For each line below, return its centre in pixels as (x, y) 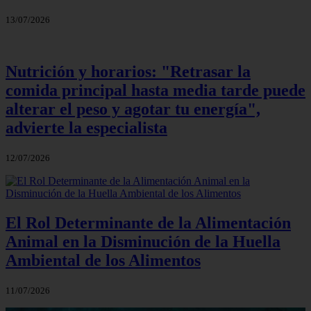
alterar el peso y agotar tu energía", (133, 109)
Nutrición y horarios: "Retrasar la (128, 72)
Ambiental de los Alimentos (103, 261)
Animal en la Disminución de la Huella (143, 242)
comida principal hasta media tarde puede (155, 91)
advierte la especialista (86, 128)
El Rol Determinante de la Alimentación (148, 223)
